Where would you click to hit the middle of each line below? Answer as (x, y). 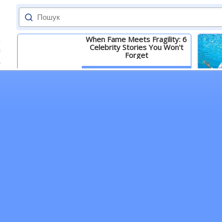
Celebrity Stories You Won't (136, 47)
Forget (136, 55)
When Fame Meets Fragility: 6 (137, 39)
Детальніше (136, 72)
